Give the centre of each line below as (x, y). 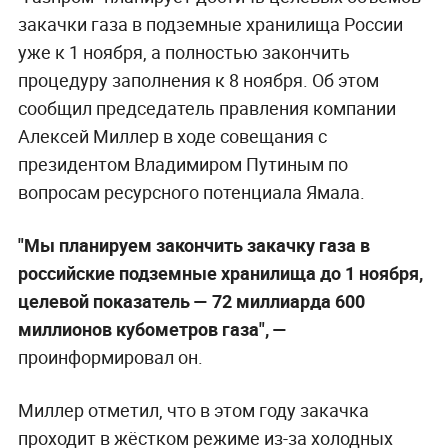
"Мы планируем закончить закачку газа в (193, 245)
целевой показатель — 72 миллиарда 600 (191, 301)
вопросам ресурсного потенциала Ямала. (191, 192)
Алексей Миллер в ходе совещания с (172, 136)
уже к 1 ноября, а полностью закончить (183, 52)
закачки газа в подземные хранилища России (210, 24)
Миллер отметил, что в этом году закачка (193, 410)
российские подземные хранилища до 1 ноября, (220, 273)
